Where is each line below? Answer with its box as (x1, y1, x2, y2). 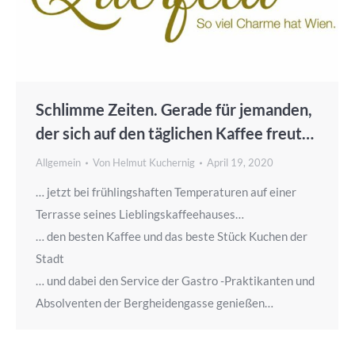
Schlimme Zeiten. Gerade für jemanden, (36, 100, 312, 120)
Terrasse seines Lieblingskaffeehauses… (36, 207, 244, 222)
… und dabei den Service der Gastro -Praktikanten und (36, 273, 315, 288)
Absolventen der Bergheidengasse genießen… (36, 296, 273, 311)
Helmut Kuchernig (113, 156, 195, 170)
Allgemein (36, 156, 81, 170)
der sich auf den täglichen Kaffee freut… (36, 124, 314, 143)
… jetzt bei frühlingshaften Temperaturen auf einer (36, 185, 296, 200)
